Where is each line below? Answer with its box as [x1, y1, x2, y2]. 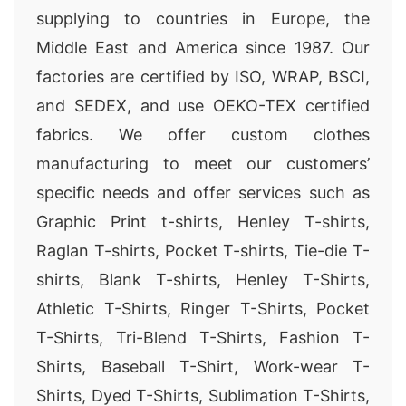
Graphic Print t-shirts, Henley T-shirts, [36, 212, 370, 231]
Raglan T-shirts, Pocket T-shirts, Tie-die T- [36, 241, 370, 260]
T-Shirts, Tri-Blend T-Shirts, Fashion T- [36, 328, 370, 347]
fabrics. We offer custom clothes [36, 125, 370, 144]
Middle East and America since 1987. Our [36, 38, 370, 57]
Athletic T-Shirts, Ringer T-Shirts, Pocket [36, 299, 370, 318]
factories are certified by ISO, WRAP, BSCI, [36, 67, 370, 86]
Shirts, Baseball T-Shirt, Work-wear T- [36, 357, 370, 376]
